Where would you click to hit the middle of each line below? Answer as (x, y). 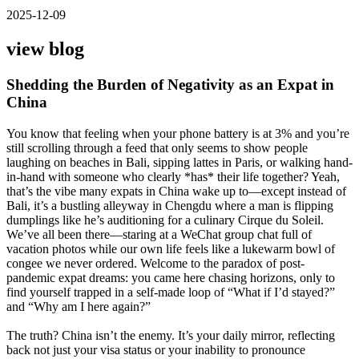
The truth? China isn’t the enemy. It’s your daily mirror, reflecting (171, 335)
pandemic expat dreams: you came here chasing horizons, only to (171, 277)
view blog (45, 49)
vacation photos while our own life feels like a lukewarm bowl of (171, 248)
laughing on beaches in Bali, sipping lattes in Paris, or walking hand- (179, 162)
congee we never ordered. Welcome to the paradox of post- (155, 263)
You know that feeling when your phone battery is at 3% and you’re (178, 133)
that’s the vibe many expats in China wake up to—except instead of (176, 191)
